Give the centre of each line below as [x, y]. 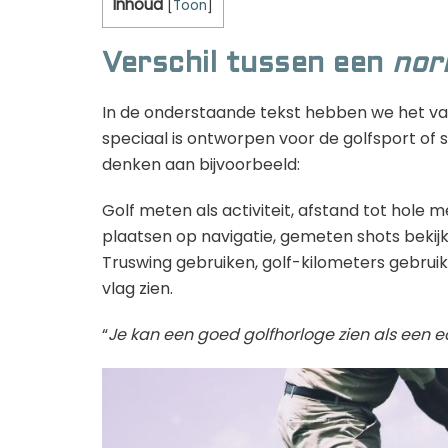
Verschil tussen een [247, 64]
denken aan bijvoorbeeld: [201, 164]
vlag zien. [137, 288]
